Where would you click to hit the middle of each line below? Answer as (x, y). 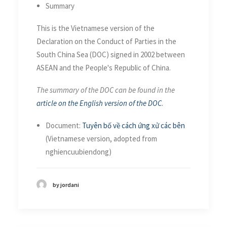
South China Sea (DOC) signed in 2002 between (111, 54)
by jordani (66, 184)
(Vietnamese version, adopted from (101, 138)
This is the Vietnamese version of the (96, 28)
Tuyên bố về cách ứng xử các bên (134, 125)
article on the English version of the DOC (99, 103)
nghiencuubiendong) (79, 152)
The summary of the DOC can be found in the (106, 90)
